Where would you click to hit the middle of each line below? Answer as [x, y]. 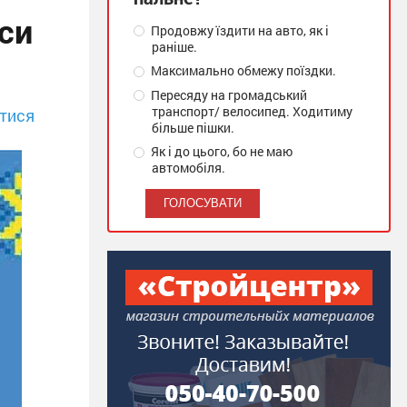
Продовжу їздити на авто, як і [239, 30]
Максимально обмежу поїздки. [243, 71]
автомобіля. [189, 168]
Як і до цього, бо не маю [221, 152]
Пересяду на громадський [228, 94]
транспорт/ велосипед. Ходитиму [252, 111]
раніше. [174, 47]
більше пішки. [193, 127]
